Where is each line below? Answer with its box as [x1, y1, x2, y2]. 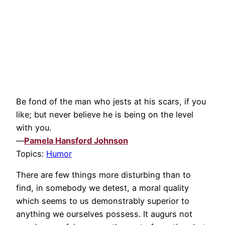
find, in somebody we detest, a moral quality [16, 183, 189, 193]
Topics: [16, 149, 46, 159]
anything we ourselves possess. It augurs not [16, 209, 192, 219]
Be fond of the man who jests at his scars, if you [16, 96, 206, 107]
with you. [16, 123, 51, 133]
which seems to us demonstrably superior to [16, 196, 189, 206]
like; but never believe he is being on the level [16, 109, 193, 120]
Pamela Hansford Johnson [24, 136, 128, 146]
